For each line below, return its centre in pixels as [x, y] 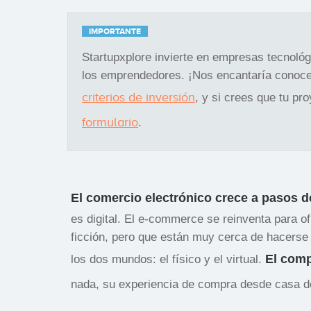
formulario [110, 122]
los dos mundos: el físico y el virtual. [168, 259]
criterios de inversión [138, 97]
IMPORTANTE [115, 31]
